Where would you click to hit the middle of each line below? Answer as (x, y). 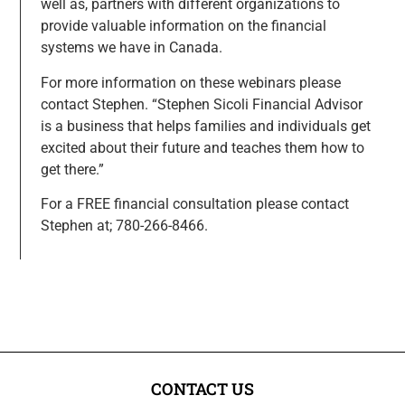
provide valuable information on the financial (183, 26)
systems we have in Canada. (133, 48)
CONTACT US (202, 388)
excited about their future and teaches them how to (202, 147)
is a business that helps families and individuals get (205, 126)
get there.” (72, 169)
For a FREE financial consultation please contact (194, 204)
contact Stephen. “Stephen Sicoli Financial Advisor (201, 104)
